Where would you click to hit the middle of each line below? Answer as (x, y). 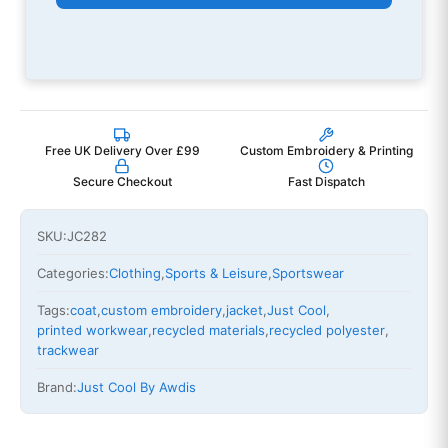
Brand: (57, 387)
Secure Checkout (122, 182)
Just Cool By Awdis (136, 387)
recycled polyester (327, 330)
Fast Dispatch (326, 182)
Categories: (73, 273)
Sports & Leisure (216, 273)
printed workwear (92, 330)
